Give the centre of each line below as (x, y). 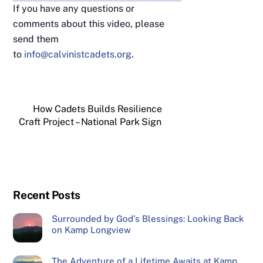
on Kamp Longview (91, 230)
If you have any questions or (74, 9)
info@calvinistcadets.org (78, 55)
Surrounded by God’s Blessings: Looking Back (148, 218)
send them (36, 39)
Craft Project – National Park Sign (90, 122)
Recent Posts (47, 195)
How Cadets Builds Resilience (97, 109)
